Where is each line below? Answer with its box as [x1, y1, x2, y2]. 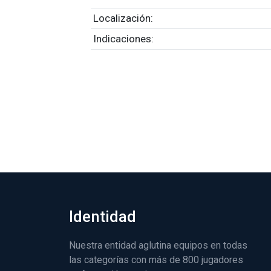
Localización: [93, 12, 153, 24]
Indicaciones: [93, 33, 154, 45]
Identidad [69, 207, 136, 226]
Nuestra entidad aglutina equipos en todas [69, 240, 247, 251]
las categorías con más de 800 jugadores [69, 254, 243, 266]
